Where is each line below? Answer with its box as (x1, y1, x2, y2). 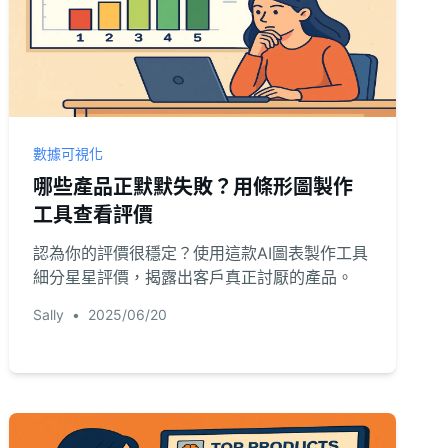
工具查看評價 (33, 203, 154, 227)
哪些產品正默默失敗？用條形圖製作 (33, 175, 354, 199)
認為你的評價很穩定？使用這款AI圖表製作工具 (33, 243, 369, 263)
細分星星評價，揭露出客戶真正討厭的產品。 (33, 267, 354, 287)
